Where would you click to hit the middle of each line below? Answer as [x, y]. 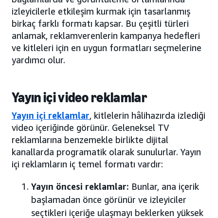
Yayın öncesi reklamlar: [81, 186]
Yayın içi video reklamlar [79, 97]
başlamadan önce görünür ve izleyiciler [109, 199]
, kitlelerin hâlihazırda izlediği [147, 115]
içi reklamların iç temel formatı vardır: [87, 164]
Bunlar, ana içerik [165, 186]
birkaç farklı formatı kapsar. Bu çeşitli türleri [100, 23]
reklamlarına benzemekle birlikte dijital [90, 139]
